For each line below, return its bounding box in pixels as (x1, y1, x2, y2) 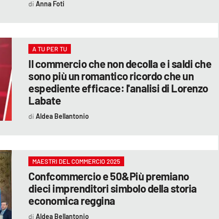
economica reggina (28, 194, 115, 207)
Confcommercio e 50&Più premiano (28, 169, 189, 182)
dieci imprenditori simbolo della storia (28, 181, 197, 195)
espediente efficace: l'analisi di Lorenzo (28, 81, 208, 94)
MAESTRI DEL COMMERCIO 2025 (32, 157, 121, 165)
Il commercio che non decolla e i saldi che (28, 57, 212, 70)
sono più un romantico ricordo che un (28, 69, 194, 82)
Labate (28, 93, 61, 107)
